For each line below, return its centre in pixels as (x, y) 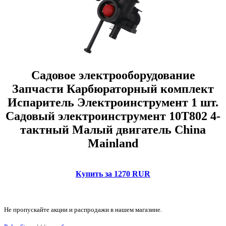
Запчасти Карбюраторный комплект (113, 89)
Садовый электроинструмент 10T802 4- (113, 116)
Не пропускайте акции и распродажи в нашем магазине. (83, 209)
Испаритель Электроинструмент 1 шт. (113, 103)
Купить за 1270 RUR (113, 174)
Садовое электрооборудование (113, 75)
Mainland (113, 144)
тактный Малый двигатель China (113, 130)
